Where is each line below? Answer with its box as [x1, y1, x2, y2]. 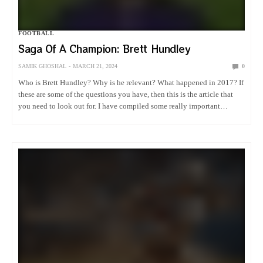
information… [18, 113, 63, 123]
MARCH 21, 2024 [73, 63, 117, 70]
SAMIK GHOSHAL [18, 63, 66, 70]
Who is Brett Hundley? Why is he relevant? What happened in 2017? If [18, 78, 244, 87]
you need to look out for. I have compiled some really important [18, 102, 221, 111]
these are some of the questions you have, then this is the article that [18, 90, 234, 99]
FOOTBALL [18, 30, 54, 37]
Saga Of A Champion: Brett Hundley [18, 42, 193, 56]
